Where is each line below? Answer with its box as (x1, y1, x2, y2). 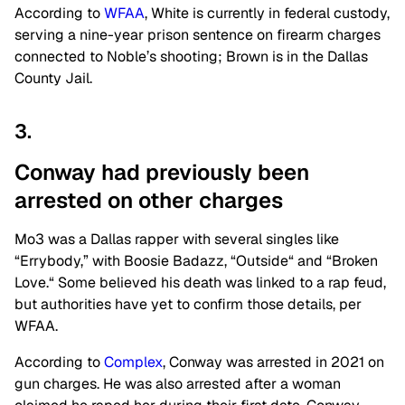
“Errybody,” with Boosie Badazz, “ (14, 250, 236, 270)
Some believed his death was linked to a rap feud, (54, 272, 386, 292)
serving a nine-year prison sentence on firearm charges (14, 24, 381, 44)
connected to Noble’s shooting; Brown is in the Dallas (14, 46, 368, 66)
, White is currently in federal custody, (145, 3, 390, 23)
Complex (104, 352, 163, 372)
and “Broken (294, 250, 378, 270)
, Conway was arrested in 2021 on (163, 352, 384, 372)
